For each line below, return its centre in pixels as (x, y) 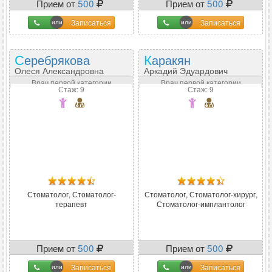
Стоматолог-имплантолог (201, 204)
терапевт (71, 204)
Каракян (171, 60)
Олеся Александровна (59, 70)
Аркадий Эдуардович (186, 70)
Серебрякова (57, 60)
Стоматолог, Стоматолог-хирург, (201, 194)
